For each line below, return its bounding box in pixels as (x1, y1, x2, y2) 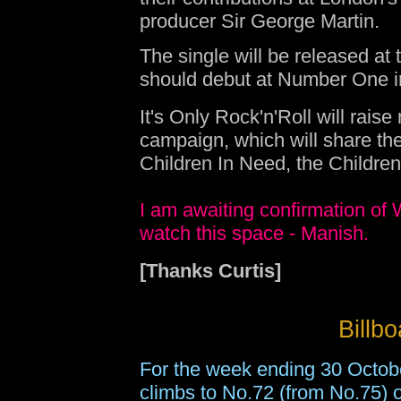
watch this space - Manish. (140, 222, 369, 244)
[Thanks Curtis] (140, 260, 281, 282)
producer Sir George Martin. (140, 10, 380, 32)
